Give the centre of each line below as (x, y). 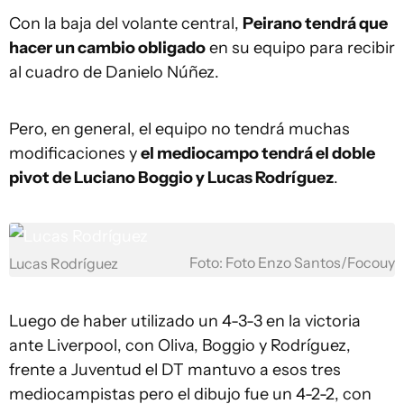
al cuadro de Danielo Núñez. (114, 72)
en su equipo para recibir (300, 48)
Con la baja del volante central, (126, 23)
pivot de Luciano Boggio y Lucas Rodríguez (171, 178)
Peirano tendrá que (315, 23)
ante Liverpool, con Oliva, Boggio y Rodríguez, (180, 345)
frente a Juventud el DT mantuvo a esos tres (175, 370)
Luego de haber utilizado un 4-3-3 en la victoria (185, 321)
